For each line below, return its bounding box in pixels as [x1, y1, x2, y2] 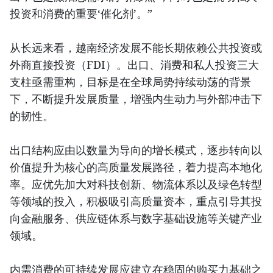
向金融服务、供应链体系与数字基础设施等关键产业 [10, 210, 262, 225]
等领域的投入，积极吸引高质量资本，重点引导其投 [10, 193, 262, 208]
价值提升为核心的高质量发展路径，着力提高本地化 [10, 159, 262, 174]
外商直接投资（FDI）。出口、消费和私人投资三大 [10, 57, 259, 72]
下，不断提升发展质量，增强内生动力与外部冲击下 [10, 91, 262, 106]
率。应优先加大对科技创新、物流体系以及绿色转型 [10, 176, 262, 191]
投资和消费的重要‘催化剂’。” [10, 5, 152, 21]
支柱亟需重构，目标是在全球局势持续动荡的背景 [10, 74, 251, 89]
